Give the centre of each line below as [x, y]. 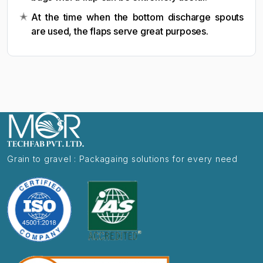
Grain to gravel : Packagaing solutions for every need [122, 159]
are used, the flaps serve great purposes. [120, 31]
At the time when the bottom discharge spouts [137, 17]
